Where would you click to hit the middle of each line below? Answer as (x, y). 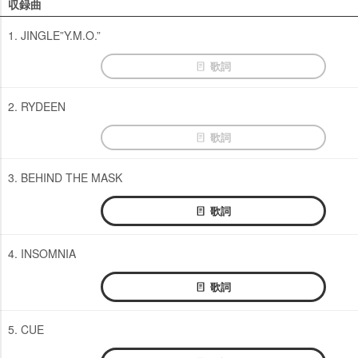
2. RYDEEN (37, 106)
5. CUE (26, 329)
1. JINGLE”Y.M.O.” (54, 35)
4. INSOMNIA (42, 253)
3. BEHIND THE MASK (65, 177)
